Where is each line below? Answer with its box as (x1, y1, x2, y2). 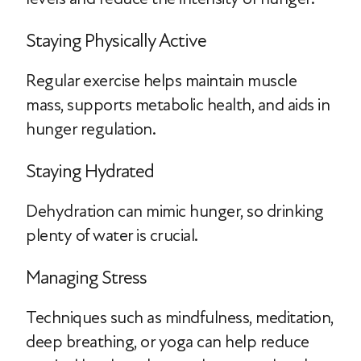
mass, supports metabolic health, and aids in (26, 93, 330, 115)
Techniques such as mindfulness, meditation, (26, 306, 334, 328)
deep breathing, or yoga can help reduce (26, 330, 309, 352)
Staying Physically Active (26, 28, 206, 52)
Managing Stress (26, 265, 147, 289)
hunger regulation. (26, 118, 156, 139)
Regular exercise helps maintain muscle (26, 69, 297, 91)
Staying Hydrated (26, 159, 154, 183)
